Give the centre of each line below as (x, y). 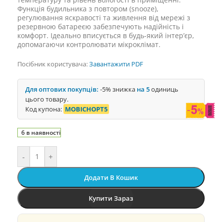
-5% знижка (118, 89)
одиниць (164, 89)
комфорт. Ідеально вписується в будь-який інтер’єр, (106, 35)
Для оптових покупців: (62, 89)
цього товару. (47, 99)
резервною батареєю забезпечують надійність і (101, 27)
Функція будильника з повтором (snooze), (88, 9)
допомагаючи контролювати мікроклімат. (89, 44)
